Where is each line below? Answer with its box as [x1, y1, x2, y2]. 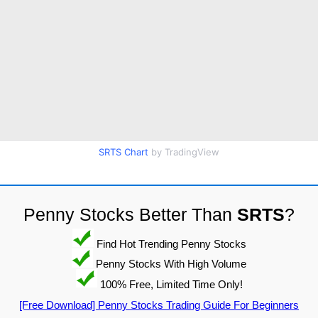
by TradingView [148, 146, 219, 158]
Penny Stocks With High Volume [93, 257, 246, 270]
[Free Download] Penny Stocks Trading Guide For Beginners [19, 299, 299, 312]
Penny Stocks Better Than [23, 204, 237, 224]
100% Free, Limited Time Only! [97, 278, 243, 290]
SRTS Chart [99, 146, 148, 158]
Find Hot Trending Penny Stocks [93, 237, 246, 250]
